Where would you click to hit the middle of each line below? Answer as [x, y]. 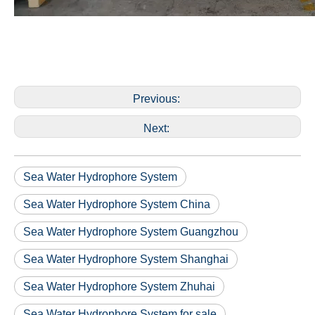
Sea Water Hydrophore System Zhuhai [119, 287]
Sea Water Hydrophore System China [117, 204]
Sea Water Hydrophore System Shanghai [126, 259]
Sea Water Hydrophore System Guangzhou [131, 232]
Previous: [157, 99]
